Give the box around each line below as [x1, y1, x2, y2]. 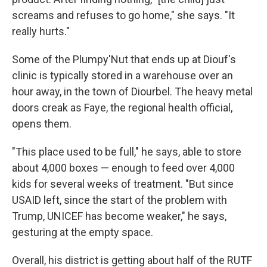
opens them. [12, 117, 72, 130]
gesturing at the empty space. [12, 226, 153, 238]
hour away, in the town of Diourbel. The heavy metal [12, 85, 253, 98]
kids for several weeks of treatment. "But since [12, 178, 234, 190]
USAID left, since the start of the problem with [12, 194, 227, 206]
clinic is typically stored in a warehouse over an [12, 69, 233, 82]
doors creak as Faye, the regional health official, [12, 101, 232, 114]
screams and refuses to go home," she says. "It [12, 9, 235, 21]
